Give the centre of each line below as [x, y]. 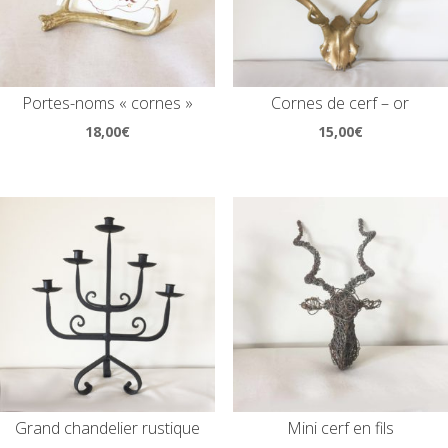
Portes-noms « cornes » [108, 103]
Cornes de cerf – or [340, 103]
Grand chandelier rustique [108, 427]
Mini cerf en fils [340, 427]
